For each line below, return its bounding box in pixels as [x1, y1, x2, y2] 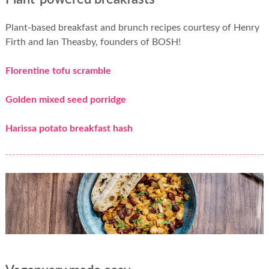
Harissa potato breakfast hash [5, 123, 133, 133]
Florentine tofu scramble [5, 65, 111, 76]
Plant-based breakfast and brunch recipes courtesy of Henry [5, 22, 259, 32]
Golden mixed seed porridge [5, 94, 126, 104]
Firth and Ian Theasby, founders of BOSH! [5, 37, 181, 47]
